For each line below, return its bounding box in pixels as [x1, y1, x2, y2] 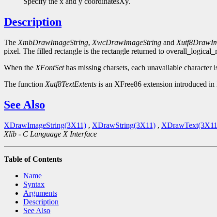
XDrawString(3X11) [92, 121, 155, 130]
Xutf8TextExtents [45, 80, 96, 89]
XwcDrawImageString [92, 38, 161, 47]
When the [4, 63, 35, 72]
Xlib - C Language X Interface [4, 130, 97, 139]
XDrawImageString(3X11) [4, 121, 86, 130]
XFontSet [35, 63, 64, 72]
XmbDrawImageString [18, 38, 88, 47]
